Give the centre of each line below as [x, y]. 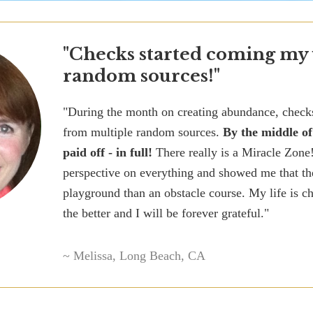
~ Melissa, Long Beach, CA [134, 256]
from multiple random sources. [143, 132]
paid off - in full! [108, 153]
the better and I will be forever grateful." [166, 213]
